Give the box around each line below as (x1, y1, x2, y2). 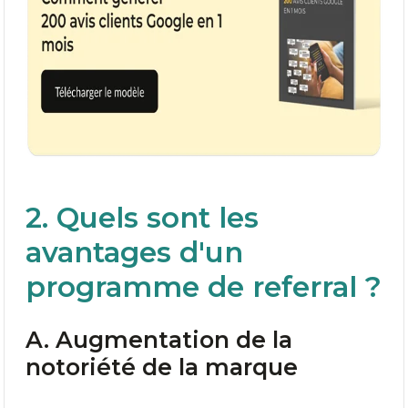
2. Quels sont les (25, 199, 259, 235)
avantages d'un (25, 234, 243, 270)
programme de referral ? (25, 269, 382, 304)
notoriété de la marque (25, 352, 298, 381)
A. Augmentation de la (25, 325, 292, 353)
